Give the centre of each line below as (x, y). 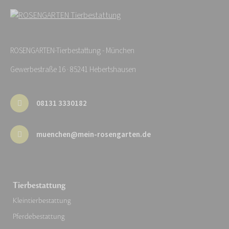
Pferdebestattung (39, 217)
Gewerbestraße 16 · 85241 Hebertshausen (73, 70)
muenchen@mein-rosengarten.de (94, 134)
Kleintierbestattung (42, 201)
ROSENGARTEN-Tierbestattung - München (72, 51)
